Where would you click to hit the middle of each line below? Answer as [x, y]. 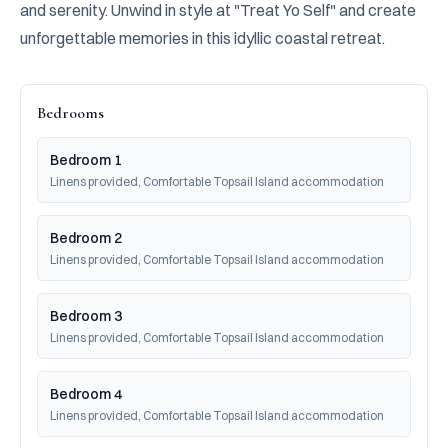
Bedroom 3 [86, 316]
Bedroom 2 [86, 238]
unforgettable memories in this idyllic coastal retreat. [202, 38]
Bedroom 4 [86, 394]
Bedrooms [70, 113]
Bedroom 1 [86, 160]
